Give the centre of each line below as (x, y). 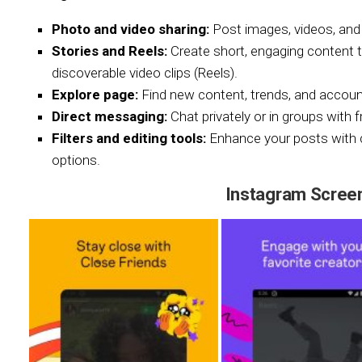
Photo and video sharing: (130, 29)
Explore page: (95, 95)
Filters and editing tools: (129, 138)
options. (76, 160)
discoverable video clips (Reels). (145, 73)
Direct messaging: (109, 116)
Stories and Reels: (109, 51)
